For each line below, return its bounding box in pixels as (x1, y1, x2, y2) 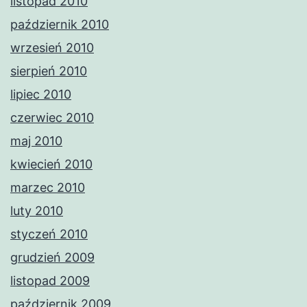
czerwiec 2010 (10, 110, 94, 125)
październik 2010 (10, 17, 109, 32)
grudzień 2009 (10, 250, 95, 265)
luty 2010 (10, 204, 63, 219)
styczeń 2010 (10, 227, 88, 242)
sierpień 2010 (10, 64, 87, 79)
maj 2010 (10, 134, 62, 149)
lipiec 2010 (10, 87, 71, 102)
